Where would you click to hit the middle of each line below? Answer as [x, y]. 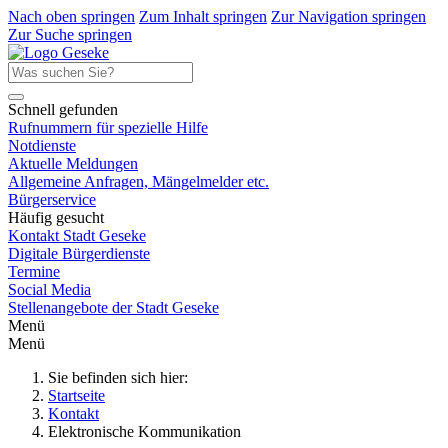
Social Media [49, 289]
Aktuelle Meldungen [73, 163]
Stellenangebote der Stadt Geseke [113, 307]
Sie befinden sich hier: [124, 377]
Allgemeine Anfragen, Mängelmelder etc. [138, 181]
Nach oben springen [71, 16]
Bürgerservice [52, 199]
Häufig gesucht [56, 217]
